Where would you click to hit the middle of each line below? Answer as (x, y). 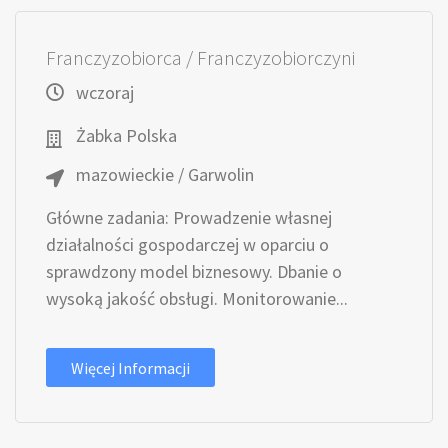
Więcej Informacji (130, 368)
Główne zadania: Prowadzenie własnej (189, 217)
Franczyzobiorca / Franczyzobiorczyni (200, 57)
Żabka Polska (126, 135)
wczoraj (105, 92)
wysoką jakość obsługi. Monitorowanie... (197, 298)
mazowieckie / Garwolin (165, 174)
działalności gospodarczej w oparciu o (187, 244)
